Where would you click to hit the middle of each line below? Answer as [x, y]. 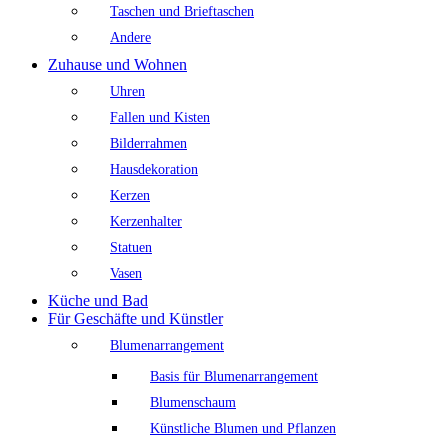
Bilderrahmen [148, 144]
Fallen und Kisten [160, 118]
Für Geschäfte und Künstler [135, 319]
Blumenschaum [193, 403]
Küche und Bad [98, 301]
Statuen [131, 248]
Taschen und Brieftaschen [182, 12]
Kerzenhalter [146, 222]
